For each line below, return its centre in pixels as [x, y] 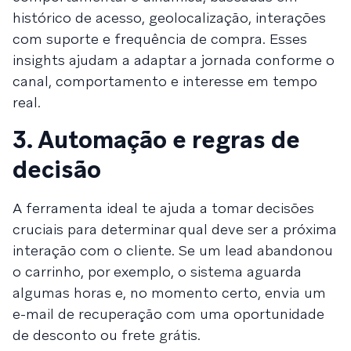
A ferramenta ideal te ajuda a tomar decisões [163, 208]
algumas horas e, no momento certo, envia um [169, 292]
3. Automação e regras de [156, 139]
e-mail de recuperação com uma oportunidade [168, 313]
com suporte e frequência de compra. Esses [160, 38]
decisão [57, 169]
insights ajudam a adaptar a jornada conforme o [174, 60]
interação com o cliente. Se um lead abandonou [173, 250]
